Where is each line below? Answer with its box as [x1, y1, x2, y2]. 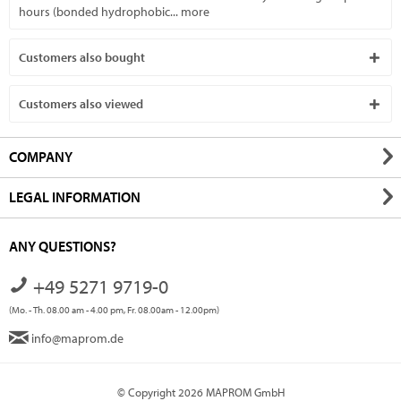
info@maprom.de [29, 330, 124, 346]
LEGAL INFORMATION [9, 188, 141, 206]
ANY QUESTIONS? [9, 237, 116, 255]
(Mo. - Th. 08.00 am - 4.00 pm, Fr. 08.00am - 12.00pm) [9, 303, 219, 316]
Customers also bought [19, 49, 145, 65]
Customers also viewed [19, 96, 143, 112]
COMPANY [9, 148, 73, 166]
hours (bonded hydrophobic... [19, 4, 178, 20]
